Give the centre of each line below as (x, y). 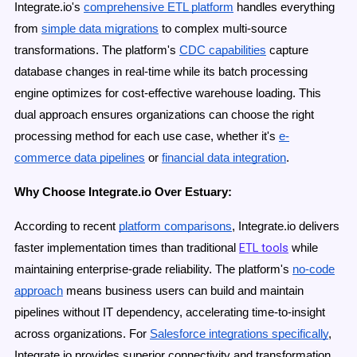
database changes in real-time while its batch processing (161, 71)
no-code (314, 269)
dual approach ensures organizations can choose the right (164, 114)
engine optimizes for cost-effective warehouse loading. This (168, 93)
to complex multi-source (223, 28)
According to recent (65, 226)
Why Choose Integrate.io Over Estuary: (123, 192)
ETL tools (264, 247)
